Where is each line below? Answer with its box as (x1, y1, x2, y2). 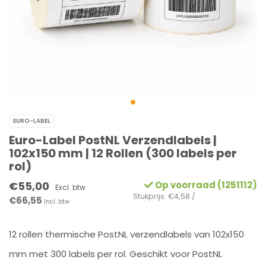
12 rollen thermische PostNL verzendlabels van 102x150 (9, 228, 244, 240)
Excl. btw (55, 182, 85, 192)
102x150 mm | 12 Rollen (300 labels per (9, 145, 237, 161)
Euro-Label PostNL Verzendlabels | (9, 132, 217, 148)
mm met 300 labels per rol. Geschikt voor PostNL (9, 248, 222, 260)
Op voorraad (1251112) (153, 179, 257, 191)
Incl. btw (44, 197, 69, 206)
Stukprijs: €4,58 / (133, 191, 195, 201)
